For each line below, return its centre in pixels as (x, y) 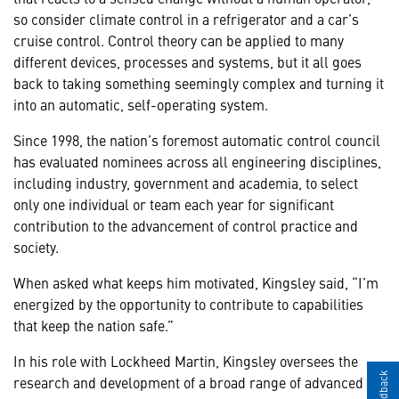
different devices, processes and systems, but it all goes (187, 61)
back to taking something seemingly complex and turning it (199, 82)
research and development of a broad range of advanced (188, 382)
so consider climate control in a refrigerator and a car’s (186, 18)
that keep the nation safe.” (94, 325)
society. (36, 246)
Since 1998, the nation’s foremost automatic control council (197, 139)
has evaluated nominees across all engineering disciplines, (197, 161)
